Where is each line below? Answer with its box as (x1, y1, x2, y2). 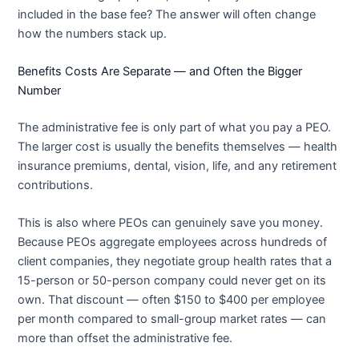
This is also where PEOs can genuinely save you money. (18, 216, 324, 231)
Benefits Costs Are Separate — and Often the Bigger (18, 63, 303, 79)
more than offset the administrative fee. (18, 331, 233, 346)
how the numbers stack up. (18, 26, 167, 41)
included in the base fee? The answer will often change (18, 6, 317, 22)
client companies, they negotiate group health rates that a (18, 254, 333, 269)
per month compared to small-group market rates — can (18, 312, 327, 327)
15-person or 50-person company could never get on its (18, 273, 327, 288)
